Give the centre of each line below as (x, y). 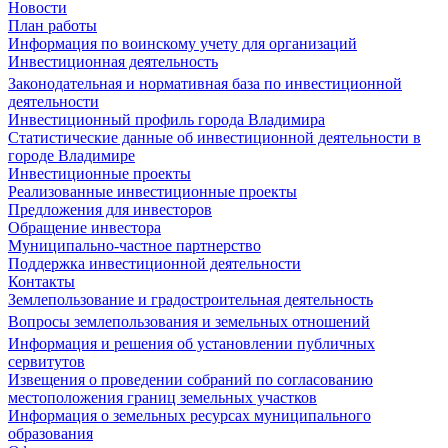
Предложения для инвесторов (110, 209)
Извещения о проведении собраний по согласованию (190, 379)
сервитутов (46, 361)
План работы (52, 25)
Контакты (41, 281)
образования (50, 433)
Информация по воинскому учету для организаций (182, 43)
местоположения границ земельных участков (162, 397)
